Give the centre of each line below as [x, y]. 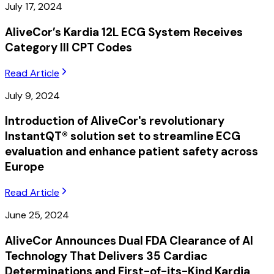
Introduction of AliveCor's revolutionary [115, 121]
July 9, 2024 [32, 95]
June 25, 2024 [37, 215]
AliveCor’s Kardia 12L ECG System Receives [124, 32]
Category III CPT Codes [68, 47]
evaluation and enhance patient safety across [131, 152]
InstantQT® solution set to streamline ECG [123, 136]
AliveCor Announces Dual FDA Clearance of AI [129, 240]
